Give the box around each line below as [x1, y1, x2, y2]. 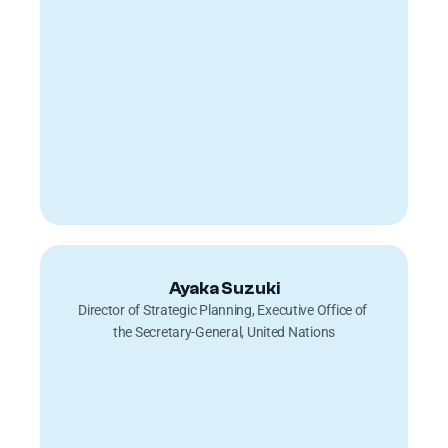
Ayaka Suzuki [168, 278, 280, 298]
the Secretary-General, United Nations [113, 324, 335, 340]
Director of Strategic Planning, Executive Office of [78, 302, 368, 318]
